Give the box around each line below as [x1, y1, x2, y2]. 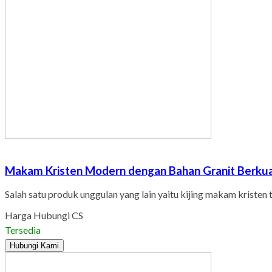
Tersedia [5, 224, 41, 236]
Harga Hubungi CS [5, 209, 83, 222]
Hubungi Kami [10, 241, 59, 251]
